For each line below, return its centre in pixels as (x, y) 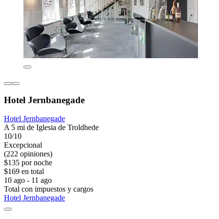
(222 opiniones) (28, 154)
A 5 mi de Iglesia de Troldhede (51, 128)
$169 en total (24, 172)
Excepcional (23, 145)
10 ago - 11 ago (28, 180)
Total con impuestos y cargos (49, 189)
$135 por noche (28, 163)
